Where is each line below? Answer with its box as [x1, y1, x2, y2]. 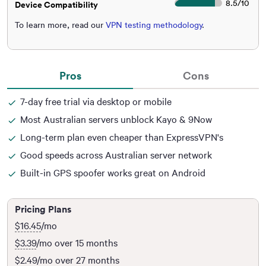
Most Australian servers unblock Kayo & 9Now [20, 113, 212, 126]
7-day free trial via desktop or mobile [20, 95, 172, 108]
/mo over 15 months [36, 236, 118, 249]
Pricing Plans [15, 203, 71, 216]
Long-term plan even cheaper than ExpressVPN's [20, 131, 223, 144]
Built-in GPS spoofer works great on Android [20, 166, 205, 179]
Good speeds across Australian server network [20, 148, 212, 161]
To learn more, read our [15, 20, 106, 31]
